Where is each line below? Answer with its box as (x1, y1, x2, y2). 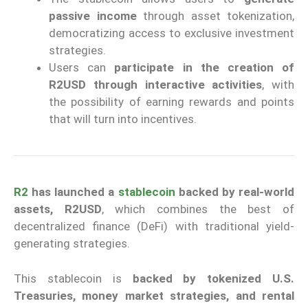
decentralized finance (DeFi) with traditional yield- (14, 219, 294, 234)
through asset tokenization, (136, 9, 294, 23)
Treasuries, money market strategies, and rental (14, 288, 294, 302)
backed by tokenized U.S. (132, 271, 294, 285)
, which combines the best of (101, 202, 295, 217)
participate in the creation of (114, 60, 295, 75)
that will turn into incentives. (49, 112, 197, 126)
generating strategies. (14, 236, 130, 251)
